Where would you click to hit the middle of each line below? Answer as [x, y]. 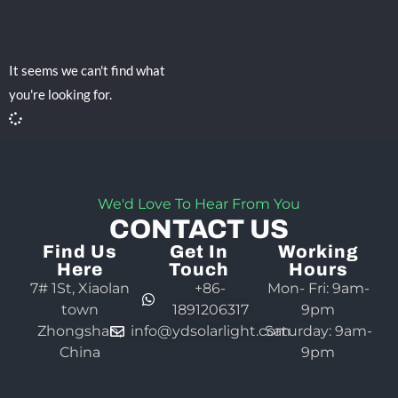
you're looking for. [60, 94]
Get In [199, 252]
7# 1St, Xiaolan [80, 289]
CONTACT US [199, 230]
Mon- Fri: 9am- [318, 289]
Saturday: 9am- [318, 331]
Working [318, 252]
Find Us [80, 252]
